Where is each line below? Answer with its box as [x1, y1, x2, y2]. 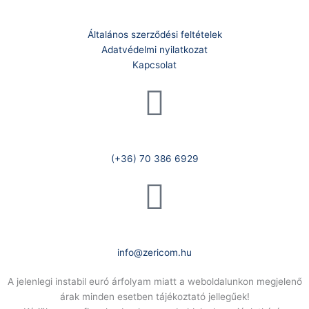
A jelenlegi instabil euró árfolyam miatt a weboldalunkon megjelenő [7, 276, 302, 288]
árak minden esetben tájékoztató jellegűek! [59, 291, 250, 303]
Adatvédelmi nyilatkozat [101, 44, 208, 56]
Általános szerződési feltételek [87, 29, 222, 41]
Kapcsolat [132, 59, 177, 71]
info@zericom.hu [117, 247, 192, 259]
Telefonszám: [114, 135, 195, 150]
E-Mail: [134, 229, 175, 244]
